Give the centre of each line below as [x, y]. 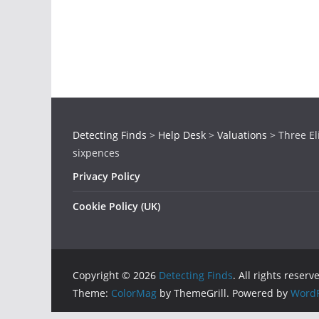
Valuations [242, 135]
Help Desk [182, 135]
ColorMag [134, 293]
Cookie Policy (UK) [116, 206]
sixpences [96, 153]
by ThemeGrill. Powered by [224, 293]
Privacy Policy [106, 176]
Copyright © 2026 [116, 275]
